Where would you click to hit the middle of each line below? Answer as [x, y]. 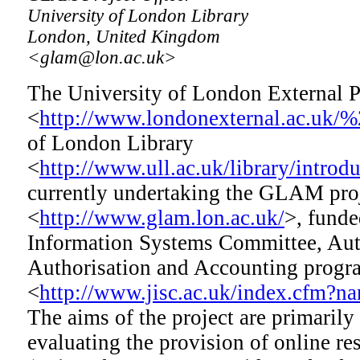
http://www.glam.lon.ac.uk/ [162, 218]
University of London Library [138, 16]
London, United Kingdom [124, 37]
